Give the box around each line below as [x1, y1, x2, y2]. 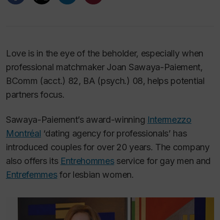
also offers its [6, 155, 60, 166]
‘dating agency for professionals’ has [41, 128, 187, 138]
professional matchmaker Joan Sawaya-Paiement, [6, 62, 203, 72]
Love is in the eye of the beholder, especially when [6, 48, 203, 58]
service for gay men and [114, 155, 211, 166]
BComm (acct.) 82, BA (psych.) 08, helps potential [6, 76, 205, 86]
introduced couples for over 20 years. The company [6, 141, 210, 152]
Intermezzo [147, 114, 192, 125]
